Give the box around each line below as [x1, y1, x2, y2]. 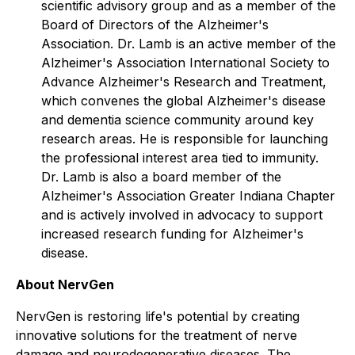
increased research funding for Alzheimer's [41, 226, 303, 242]
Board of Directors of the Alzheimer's [41, 17, 269, 32]
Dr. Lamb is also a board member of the [41, 169, 281, 185]
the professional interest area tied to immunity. [41, 150, 319, 166]
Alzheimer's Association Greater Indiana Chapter [41, 188, 335, 204]
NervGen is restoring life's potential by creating [16, 308, 300, 324]
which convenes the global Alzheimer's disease [41, 93, 326, 109]
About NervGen [16, 277, 114, 292]
